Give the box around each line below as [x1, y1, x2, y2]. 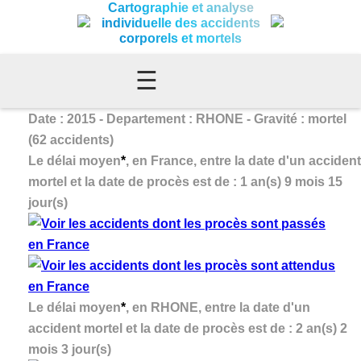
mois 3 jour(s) [28, 342, 111, 356]
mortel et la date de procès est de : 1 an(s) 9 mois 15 [28, 174, 342, 189]
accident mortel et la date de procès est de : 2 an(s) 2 [28, 321, 347, 335]
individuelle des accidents [101, 16, 260, 30]
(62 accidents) [28, 132, 114, 147]
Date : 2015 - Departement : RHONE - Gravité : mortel [28, 111, 346, 126]
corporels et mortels [119, 31, 242, 45]
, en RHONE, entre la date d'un [126, 300, 310, 314]
